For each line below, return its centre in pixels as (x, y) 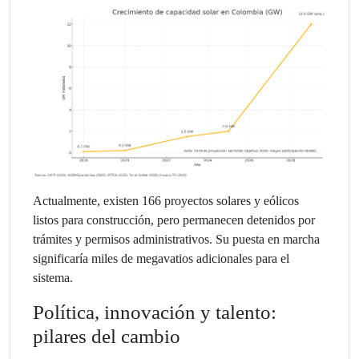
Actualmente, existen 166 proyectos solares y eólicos (166, 200)
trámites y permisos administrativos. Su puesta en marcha (176, 239)
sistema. (53, 277)
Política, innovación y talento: (155, 312)
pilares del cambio (107, 336)
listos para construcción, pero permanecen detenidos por (174, 220)
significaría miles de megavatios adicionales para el (161, 258)
